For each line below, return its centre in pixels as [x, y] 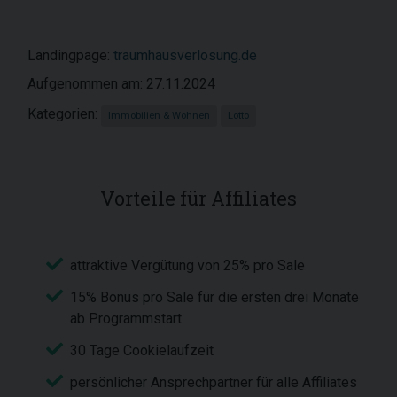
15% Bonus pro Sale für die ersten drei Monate [214, 297]
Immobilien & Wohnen [159, 116]
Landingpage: [70, 55]
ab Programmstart [126, 319]
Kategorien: [64, 114]
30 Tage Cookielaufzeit [142, 350]
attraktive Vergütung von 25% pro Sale [187, 265]
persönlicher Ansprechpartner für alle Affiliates [214, 382]
